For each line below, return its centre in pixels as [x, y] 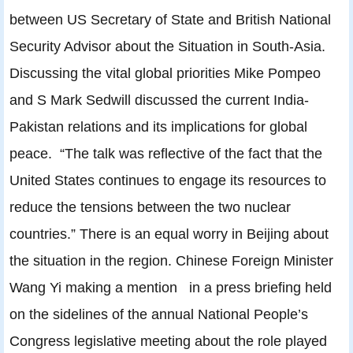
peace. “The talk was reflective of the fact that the [166, 154]
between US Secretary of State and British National [170, 20]
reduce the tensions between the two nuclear [150, 207]
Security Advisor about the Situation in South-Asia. [167, 46]
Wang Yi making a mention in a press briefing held [171, 288]
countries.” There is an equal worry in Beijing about [169, 234]
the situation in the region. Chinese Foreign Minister [171, 261]
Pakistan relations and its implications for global [158, 127]
